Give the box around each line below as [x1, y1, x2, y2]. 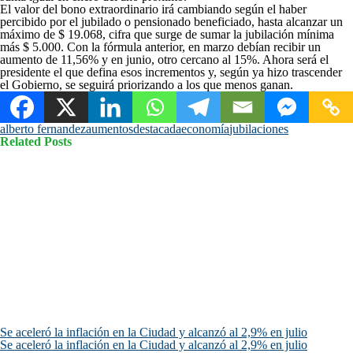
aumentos [86, 122, 133, 136]
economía [181, 122, 229, 136]
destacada [133, 122, 181, 136]
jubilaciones [229, 122, 288, 136]
